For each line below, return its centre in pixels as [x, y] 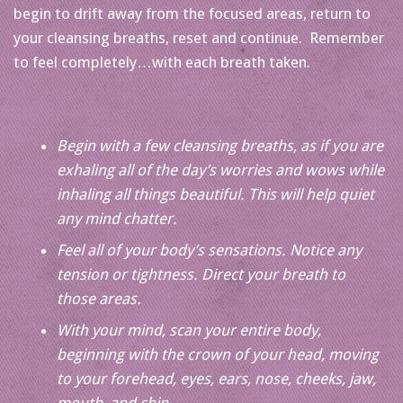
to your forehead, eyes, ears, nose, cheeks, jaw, [216, 379]
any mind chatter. [116, 219]
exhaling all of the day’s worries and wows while [220, 170]
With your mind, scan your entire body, [188, 331]
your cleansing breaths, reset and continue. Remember [199, 38]
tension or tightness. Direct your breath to [201, 275]
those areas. [99, 299]
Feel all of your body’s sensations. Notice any [209, 251]
